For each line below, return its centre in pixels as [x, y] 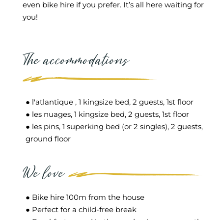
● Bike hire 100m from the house [85, 197]
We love [45, 174]
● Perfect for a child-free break [81, 210]
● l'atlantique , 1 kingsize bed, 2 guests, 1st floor [109, 102]
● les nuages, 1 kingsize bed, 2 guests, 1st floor [107, 114]
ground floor [48, 139]
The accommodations [75, 61]
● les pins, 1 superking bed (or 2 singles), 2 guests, [114, 127]
